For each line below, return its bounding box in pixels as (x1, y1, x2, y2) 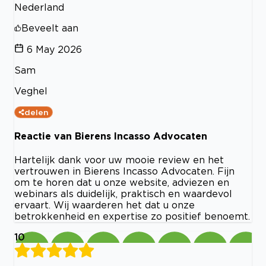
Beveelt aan (21, 22, 78, 33)
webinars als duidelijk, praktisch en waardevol (14, 188, 232, 199)
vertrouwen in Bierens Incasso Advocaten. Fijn (14, 166, 235, 177)
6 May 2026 (27, 43, 82, 55)
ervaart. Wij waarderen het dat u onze (14, 199, 195, 211)
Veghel (14, 85, 47, 96)
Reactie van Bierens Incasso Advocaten (14, 130, 207, 141)
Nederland (14, 1, 64, 12)
